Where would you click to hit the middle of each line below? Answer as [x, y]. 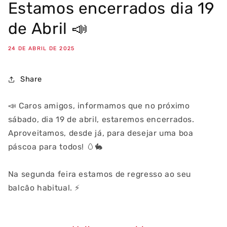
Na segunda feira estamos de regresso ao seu [99, 174]
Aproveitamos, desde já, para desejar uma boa [101, 133]
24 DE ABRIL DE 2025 [41, 48]
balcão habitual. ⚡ [44, 188]
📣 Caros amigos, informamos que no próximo [99, 106]
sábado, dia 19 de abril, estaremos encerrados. [101, 120]
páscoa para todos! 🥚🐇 [55, 147]
